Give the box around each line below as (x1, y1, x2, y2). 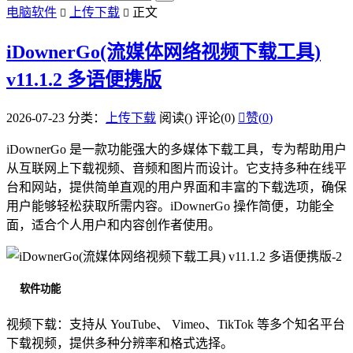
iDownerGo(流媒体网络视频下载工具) (6, 41, 321, 62)
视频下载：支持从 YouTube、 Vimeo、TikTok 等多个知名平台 (6, 318, 345, 332)
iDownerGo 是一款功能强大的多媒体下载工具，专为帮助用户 (6, 142, 347, 156)
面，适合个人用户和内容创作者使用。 (6, 217, 221, 232)
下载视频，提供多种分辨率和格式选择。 (6, 336, 233, 351)
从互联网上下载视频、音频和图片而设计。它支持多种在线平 (6, 161, 347, 175)
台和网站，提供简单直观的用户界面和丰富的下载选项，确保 (6, 180, 347, 194)
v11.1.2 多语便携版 (6, 69, 162, 90)
